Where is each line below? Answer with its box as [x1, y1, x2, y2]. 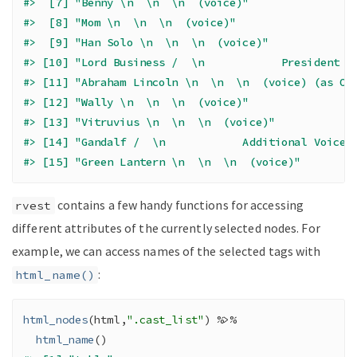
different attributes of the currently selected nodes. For [12, 220, 320, 237]
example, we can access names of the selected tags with [12, 243, 321, 260]
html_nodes [23, 312, 88, 328]
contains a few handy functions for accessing [54, 197, 304, 214]
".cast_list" [126, 312, 204, 328]
